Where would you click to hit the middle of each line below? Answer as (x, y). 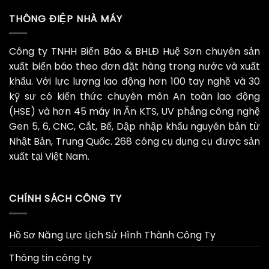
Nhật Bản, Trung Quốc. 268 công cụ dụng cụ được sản (134, 142)
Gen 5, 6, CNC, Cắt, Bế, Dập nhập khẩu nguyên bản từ (134, 127)
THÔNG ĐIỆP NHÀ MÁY (66, 19)
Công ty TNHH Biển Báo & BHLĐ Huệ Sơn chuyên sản (134, 52)
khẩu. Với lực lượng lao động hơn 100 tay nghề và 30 (134, 82)
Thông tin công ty (50, 258)
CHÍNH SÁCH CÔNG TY (65, 199)
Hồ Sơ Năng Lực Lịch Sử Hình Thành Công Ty (112, 235)
